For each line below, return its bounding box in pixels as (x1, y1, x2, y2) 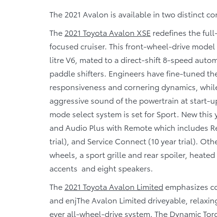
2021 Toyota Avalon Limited (64, 180, 163, 192)
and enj (49, 194, 77, 205)
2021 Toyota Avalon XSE (64, 26, 151, 38)
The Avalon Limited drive (77, 194, 166, 205)
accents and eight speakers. (49, 162, 153, 173)
